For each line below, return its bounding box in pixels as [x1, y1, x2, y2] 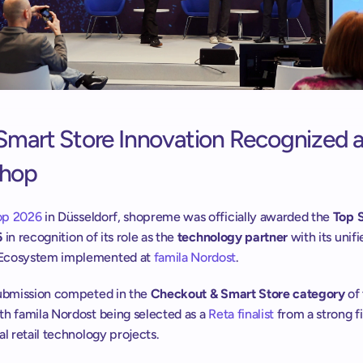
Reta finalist [208, 306, 274, 322]
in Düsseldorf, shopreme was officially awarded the [41, 209, 333, 225]
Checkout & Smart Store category [150, 286, 345, 302]
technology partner [177, 229, 291, 246]
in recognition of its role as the [2, 229, 177, 246]
